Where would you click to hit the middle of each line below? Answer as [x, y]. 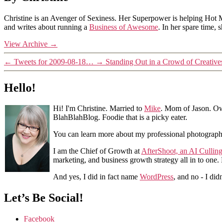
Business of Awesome [124, 27]
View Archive [27, 44]
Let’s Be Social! [44, 198]
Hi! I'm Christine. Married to [99, 109]
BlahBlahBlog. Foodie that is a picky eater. [120, 117]
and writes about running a [47, 27]
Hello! [20, 87]
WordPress [157, 177]
